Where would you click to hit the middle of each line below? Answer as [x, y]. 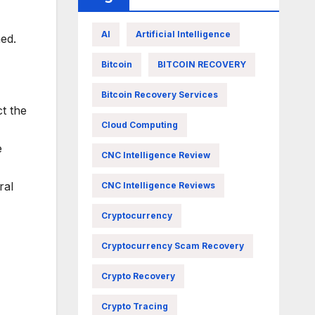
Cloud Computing [139, 125]
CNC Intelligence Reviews [158, 185]
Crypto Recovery [138, 276]
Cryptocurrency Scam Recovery [172, 246]
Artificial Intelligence [183, 34]
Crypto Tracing [134, 306]
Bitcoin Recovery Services [159, 95]
